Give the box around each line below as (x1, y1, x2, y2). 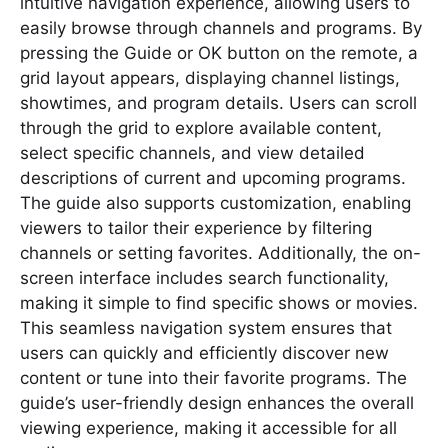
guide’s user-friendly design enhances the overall (20, 392, 414, 413)
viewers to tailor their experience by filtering (20, 217, 372, 238)
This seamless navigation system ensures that (20, 317, 392, 338)
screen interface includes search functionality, (20, 267, 389, 288)
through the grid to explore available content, (20, 117, 382, 138)
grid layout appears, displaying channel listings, (20, 67, 400, 88)
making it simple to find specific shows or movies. (20, 292, 418, 313)
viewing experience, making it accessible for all (20, 417, 397, 438)
